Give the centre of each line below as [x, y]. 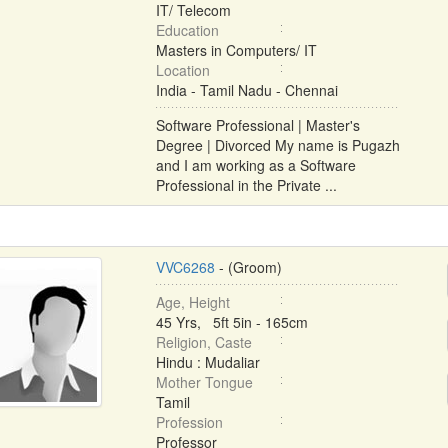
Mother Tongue [204, 382]
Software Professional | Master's [257, 125]
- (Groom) [248, 267]
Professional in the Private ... [246, 185]
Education [187, 30]
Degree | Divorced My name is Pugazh [277, 145]
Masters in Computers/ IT [236, 50]
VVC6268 [185, 267]
